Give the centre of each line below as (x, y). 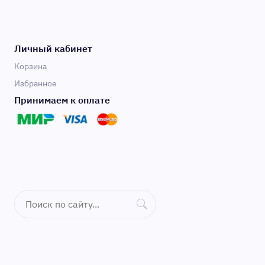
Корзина (30, 66)
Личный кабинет (53, 49)
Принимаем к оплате (62, 100)
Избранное (35, 83)
